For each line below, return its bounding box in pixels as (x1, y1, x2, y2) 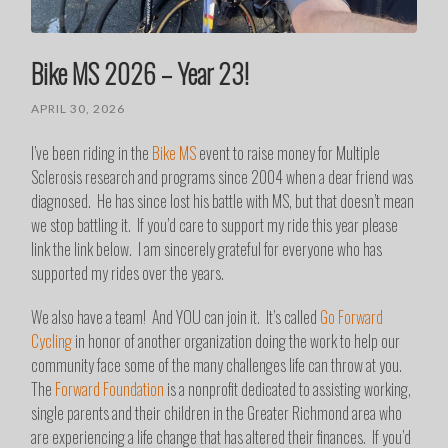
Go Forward (320, 305, 384, 330)
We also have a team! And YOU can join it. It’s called (31, 305, 321, 330)
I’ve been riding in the (31, 141, 153, 166)
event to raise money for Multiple (196, 141, 381, 166)
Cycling (31, 329, 73, 354)
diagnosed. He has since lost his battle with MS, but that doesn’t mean (31, 189, 415, 214)
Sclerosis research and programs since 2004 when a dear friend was (31, 165, 414, 190)
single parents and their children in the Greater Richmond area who (31, 401, 403, 426)
